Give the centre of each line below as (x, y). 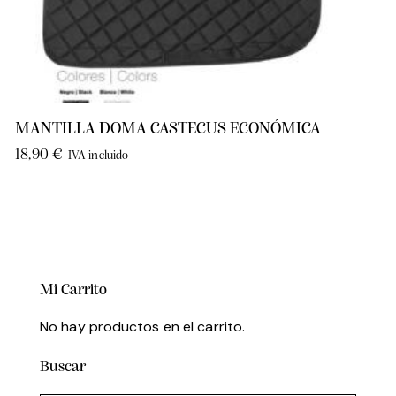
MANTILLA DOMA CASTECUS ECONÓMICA (168, 130)
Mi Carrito (73, 291)
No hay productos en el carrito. (143, 327)
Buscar (63, 368)
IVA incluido (98, 156)
